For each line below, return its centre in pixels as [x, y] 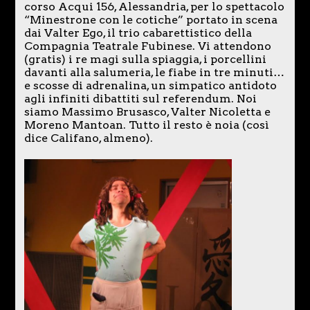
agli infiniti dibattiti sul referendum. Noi [140, 98]
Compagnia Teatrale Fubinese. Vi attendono [147, 46]
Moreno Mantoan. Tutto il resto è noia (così [146, 125]
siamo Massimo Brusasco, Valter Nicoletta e [147, 111]
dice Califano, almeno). [88, 138]
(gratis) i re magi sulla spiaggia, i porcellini [145, 59]
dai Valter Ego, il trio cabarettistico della [138, 33]
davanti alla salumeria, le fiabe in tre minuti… [154, 72]
